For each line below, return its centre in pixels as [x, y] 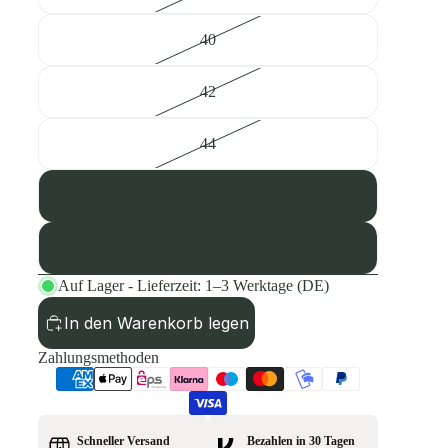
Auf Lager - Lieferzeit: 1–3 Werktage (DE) [193, 285]
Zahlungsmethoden [98, 357]
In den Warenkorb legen [156, 323]
